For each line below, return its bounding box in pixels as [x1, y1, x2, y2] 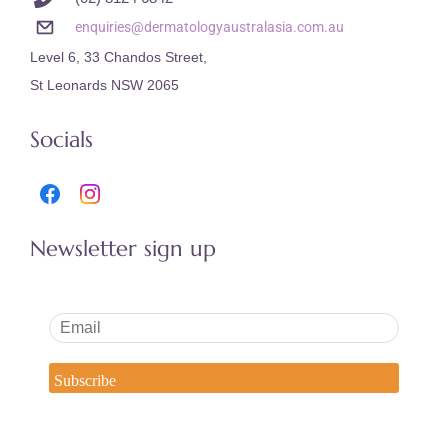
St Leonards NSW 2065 [30, 76, 179, 93]
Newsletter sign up [30, 234, 216, 262]
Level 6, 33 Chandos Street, [30, 48, 207, 65]
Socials [30, 125, 93, 153]
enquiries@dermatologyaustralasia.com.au [75, 19, 344, 36]
